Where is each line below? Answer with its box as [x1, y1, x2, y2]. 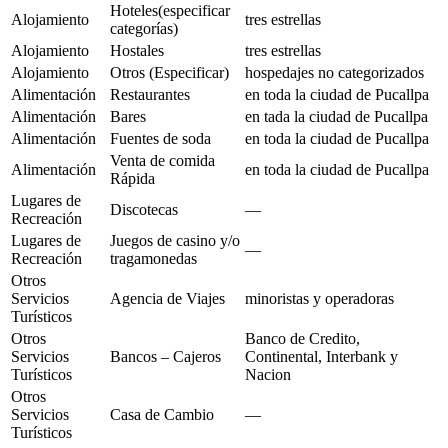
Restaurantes [110, 85, 190, 103]
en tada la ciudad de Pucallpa [245, 107, 428, 125]
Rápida [110, 169, 155, 187]
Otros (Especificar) [110, 63, 229, 81]
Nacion [245, 365, 291, 383]
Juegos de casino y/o [110, 231, 240, 249]
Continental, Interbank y [245, 347, 398, 365]
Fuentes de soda [110, 129, 211, 147]
